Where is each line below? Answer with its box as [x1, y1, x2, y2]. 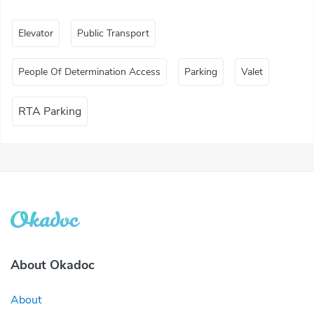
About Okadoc [11, 257, 95, 273]
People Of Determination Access [18, 65, 161, 78]
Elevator [18, 27, 53, 40]
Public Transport [77, 27, 149, 40]
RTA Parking [18, 104, 81, 119]
